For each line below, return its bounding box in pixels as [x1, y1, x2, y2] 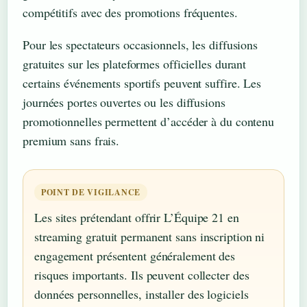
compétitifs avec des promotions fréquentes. [23, 3, 238, 21]
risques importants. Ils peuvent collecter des [34, 266, 249, 283]
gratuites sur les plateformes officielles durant [23, 55, 247, 72]
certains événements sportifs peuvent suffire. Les [23, 74, 262, 91]
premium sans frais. [23, 132, 120, 149]
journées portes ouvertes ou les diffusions [23, 93, 225, 110]
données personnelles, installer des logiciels [34, 285, 249, 302]
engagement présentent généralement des [34, 247, 236, 264]
